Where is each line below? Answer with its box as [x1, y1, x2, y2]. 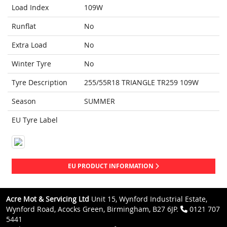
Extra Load [12, 40, 47, 50]
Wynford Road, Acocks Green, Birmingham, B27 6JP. [6, 204, 180, 214]
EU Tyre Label [12, 115, 58, 125]
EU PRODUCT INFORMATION [68, 162, 155, 171]
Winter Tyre [12, 59, 51, 69]
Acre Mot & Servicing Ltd [6, 194, 89, 204]
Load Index [12, 3, 49, 13]
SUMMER [84, 96, 115, 106]
